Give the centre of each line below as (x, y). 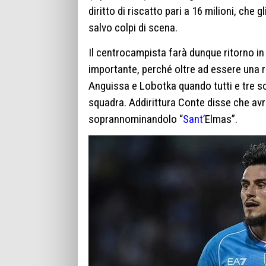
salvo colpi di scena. (133, 28)
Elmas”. (221, 119)
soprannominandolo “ (136, 119)
